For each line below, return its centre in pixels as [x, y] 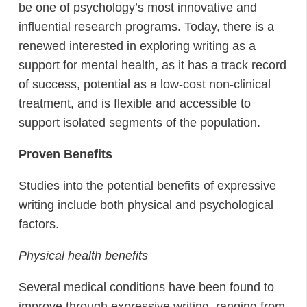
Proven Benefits [65, 154]
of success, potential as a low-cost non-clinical [145, 84]
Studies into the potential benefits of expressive [147, 186]
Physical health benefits [83, 256]
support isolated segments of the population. [139, 123]
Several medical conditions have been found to [146, 287]
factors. [39, 224]
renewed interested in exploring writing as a [137, 46]
